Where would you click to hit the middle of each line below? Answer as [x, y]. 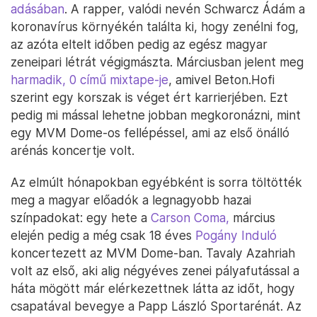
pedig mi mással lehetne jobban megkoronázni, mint [156, 115]
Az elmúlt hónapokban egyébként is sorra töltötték [156, 183]
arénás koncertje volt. [73, 151]
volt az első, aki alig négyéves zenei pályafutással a [155, 271]
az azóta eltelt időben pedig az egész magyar [139, 45]
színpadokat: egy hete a [81, 218]
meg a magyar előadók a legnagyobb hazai [131, 200]
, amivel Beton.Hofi [221, 80]
